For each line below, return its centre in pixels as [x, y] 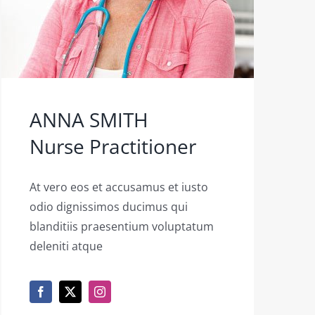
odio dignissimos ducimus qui [109, 206]
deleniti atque [66, 246]
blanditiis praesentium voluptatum [122, 226]
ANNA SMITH [89, 119]
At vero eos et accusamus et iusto [119, 187]
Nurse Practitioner [113, 146]
